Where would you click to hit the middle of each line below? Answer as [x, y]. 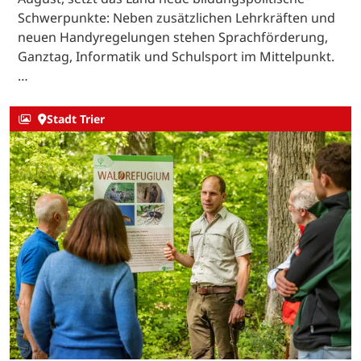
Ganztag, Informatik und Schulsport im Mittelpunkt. [176, 56]
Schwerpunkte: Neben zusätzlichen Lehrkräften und [176, 17]
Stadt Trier [75, 119]
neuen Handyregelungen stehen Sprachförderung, [173, 37]
